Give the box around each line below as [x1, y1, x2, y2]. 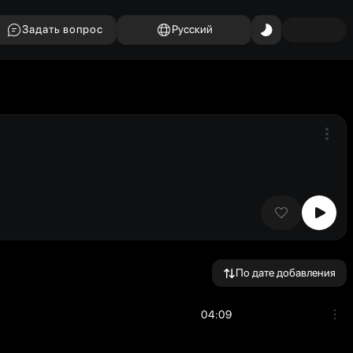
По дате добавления [236, 266, 336, 279]
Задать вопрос [22, 23, 103, 35]
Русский [171, 23, 213, 35]
